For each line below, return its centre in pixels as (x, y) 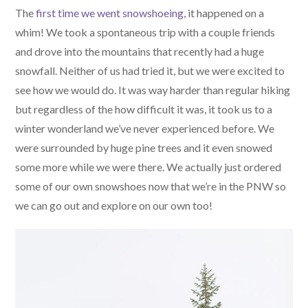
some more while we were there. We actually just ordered (148, 167)
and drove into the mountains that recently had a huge (140, 52)
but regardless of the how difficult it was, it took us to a (144, 109)
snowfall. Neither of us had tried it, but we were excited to (150, 71)
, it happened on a (224, 13)
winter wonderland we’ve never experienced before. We (145, 129)
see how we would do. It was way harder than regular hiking (153, 90)
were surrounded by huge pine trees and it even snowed (144, 148)
